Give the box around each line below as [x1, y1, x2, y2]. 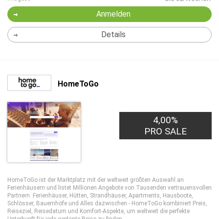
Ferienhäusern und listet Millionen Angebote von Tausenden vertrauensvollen [7, 184, 212, 191]
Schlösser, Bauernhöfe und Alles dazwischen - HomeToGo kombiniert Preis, [7, 200, 207, 207]
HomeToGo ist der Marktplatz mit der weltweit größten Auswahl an [7, 176, 184, 183]
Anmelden [96, 9, 131, 19]
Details [101, 30, 126, 39]
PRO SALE [144, 126, 187, 137]
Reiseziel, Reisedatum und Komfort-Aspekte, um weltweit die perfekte [7, 208, 190, 215]
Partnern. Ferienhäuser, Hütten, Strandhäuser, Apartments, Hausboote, [7, 192, 193, 199]
